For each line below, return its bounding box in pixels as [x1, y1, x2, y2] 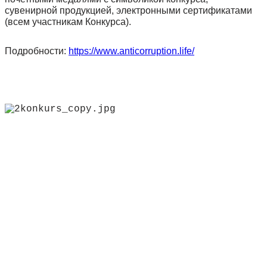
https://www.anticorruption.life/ [69, 46, 194, 57]
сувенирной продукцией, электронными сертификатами [5, 5, 252, 16]
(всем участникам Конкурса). [5, 17, 131, 27]
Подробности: [5, 46, 69, 57]
